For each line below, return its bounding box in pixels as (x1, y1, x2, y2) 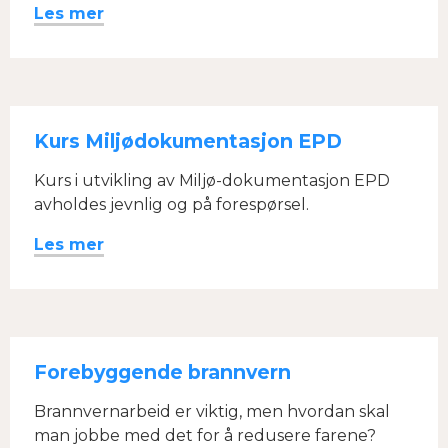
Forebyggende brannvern (34, 360, 291, 384)
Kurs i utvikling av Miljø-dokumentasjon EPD (34, 171, 390, 190)
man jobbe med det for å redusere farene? (34, 426, 376, 445)
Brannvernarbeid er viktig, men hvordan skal (34, 402, 390, 421)
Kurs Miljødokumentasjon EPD (34, 129, 342, 153)
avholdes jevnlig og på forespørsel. (34, 195, 309, 214)
